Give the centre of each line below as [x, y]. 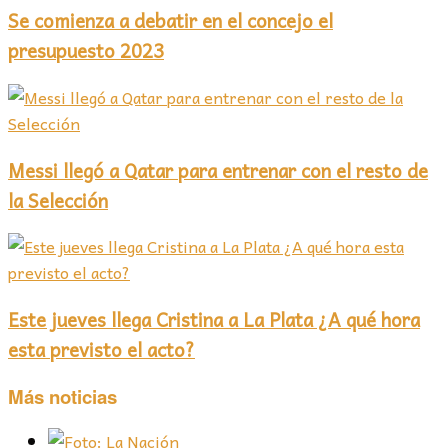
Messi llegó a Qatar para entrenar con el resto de [218, 169]
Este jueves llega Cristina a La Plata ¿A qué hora [214, 319]
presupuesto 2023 [86, 50]
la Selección [58, 199]
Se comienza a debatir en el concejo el [170, 20]
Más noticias [62, 396]
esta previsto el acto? [101, 349]
